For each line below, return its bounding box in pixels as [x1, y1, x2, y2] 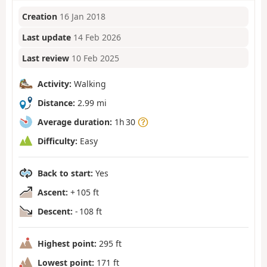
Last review [22, 52, 70, 64]
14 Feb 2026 [73, 32, 122, 44]
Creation [22, 11, 58, 23]
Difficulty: [38, 135, 77, 147]
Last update [22, 32, 72, 44]
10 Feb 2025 [72, 52, 120, 64]
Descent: [38, 205, 73, 217]
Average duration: [38, 116, 112, 128]
